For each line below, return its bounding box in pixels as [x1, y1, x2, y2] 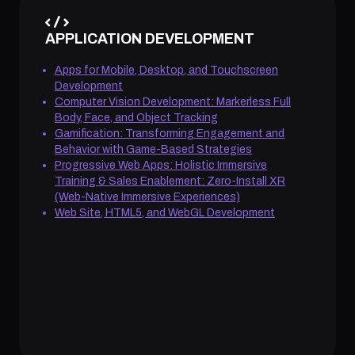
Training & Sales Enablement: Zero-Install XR [55, 174, 285, 187]
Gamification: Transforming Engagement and [55, 127, 284, 139]
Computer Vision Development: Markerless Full [55, 95, 291, 108]
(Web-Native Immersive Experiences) [55, 190, 240, 203]
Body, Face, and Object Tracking [55, 111, 218, 124]
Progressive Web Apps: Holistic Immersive [55, 158, 267, 171]
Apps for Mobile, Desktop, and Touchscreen [55, 63, 278, 76]
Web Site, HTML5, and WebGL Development [55, 206, 275, 219]
